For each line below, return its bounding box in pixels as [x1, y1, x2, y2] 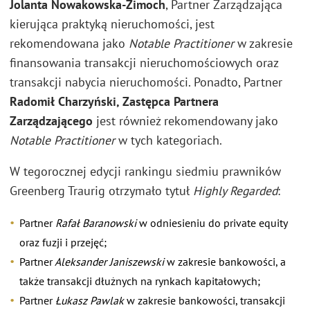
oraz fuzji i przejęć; [19, 235, 107, 249]
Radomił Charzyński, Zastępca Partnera [10, 93, 219, 109]
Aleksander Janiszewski [53, 254, 164, 268]
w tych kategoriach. [115, 131, 222, 148]
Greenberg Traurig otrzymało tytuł [10, 183, 193, 199]
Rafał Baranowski [53, 215, 136, 230]
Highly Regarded [193, 183, 277, 199]
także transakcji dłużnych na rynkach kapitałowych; [19, 273, 260, 288]
